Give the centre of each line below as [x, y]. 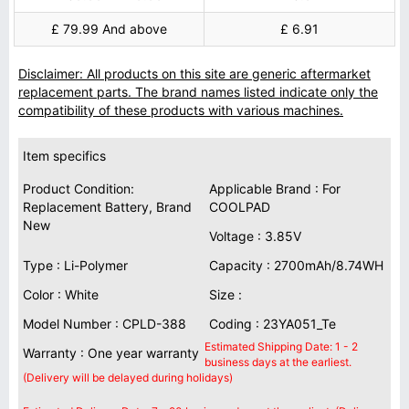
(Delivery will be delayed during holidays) [128, 378]
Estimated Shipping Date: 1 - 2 [281, 346]
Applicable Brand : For [275, 189]
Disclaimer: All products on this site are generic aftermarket [194, 73]
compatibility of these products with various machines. [181, 110]
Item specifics [64, 156]
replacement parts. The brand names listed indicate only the [198, 92]
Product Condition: [79, 189]
